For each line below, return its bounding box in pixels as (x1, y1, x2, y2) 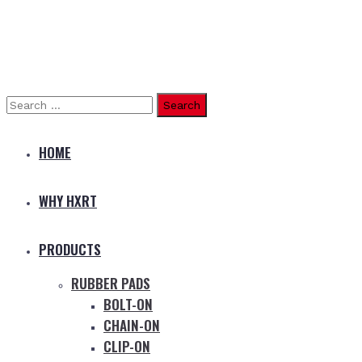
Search (6, 96, 44, 109)
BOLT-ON (103, 294, 153, 314)
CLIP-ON (103, 336, 150, 356)
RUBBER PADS (71, 273, 150, 293)
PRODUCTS (39, 239, 101, 259)
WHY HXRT (39, 191, 97, 211)
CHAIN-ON (103, 315, 160, 335)
